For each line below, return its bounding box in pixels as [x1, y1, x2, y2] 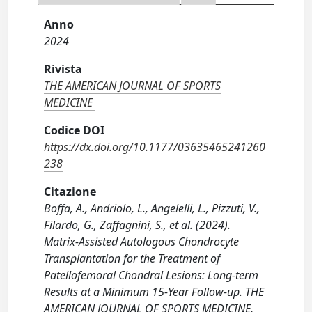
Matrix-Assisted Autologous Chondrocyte [44, 234, 240, 250]
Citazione [44, 184, 97, 200]
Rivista [44, 61, 83, 77]
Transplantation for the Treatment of [44, 251, 221, 267]
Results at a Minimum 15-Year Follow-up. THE [44, 284, 265, 300]
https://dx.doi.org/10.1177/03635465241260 [44, 139, 266, 155]
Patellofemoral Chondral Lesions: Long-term [44, 267, 259, 283]
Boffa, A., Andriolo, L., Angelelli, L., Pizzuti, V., [44, 201, 260, 217]
